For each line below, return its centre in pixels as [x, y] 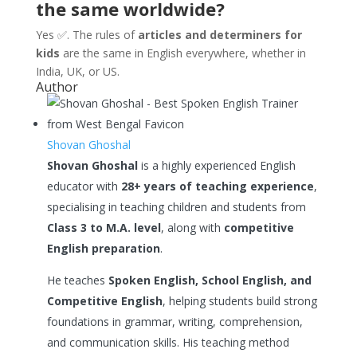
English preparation [103, 248]
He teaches [77, 280]
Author [57, 87]
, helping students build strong [239, 301]
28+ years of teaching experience [217, 186]
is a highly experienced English [216, 165]
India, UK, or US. [77, 71]
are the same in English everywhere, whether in [182, 53]
